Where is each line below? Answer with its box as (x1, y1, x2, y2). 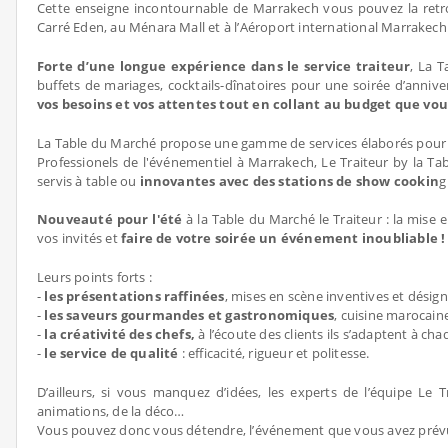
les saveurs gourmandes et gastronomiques (44, 306, 335, 324)
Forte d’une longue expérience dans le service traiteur (37, 57, 411, 75)
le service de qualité (44, 344, 179, 362)
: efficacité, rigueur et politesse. (178, 344, 370, 362)
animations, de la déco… (37, 402, 185, 420)
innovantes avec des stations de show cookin (139, 172, 439, 190)
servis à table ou (37, 172, 140, 190)
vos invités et (37, 229, 121, 247)
